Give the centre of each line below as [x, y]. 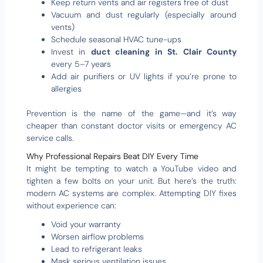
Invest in [71, 51]
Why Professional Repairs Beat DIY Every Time [112, 156]
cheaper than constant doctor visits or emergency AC [131, 125]
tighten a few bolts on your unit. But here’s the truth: [131, 181]
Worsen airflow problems [97, 236]
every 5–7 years [81, 64]
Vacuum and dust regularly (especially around [144, 14]
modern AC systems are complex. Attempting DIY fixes [131, 193]
